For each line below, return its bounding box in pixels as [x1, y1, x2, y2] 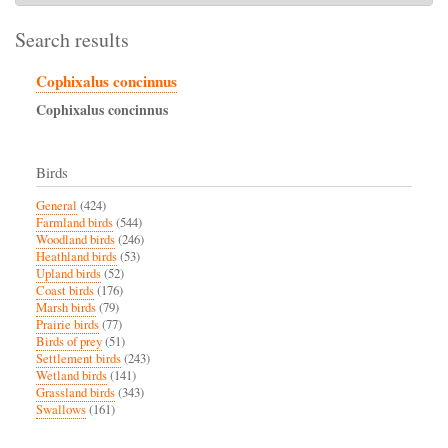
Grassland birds [36, 384, 115, 402]
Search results [15, 26, 129, 54]
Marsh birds [36, 299, 96, 317]
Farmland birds [36, 214, 113, 232]
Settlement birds [36, 350, 121, 368]
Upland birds [36, 265, 101, 283]
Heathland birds [36, 248, 117, 266]
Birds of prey [36, 333, 102, 351]
